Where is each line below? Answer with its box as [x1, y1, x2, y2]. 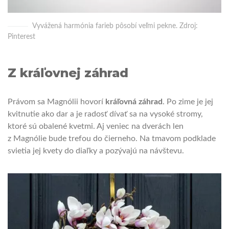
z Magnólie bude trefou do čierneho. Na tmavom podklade [8, 134, 216, 143]
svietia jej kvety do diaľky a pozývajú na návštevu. [8, 147, 184, 155]
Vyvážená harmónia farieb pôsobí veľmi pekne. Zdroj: [32, 22, 198, 30]
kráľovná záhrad [103, 98, 163, 106]
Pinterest [8, 33, 35, 41]
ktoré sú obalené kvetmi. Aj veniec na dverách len [8, 122, 184, 131]
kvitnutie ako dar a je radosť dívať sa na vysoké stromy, [8, 110, 203, 119]
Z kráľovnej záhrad [8, 65, 128, 81]
